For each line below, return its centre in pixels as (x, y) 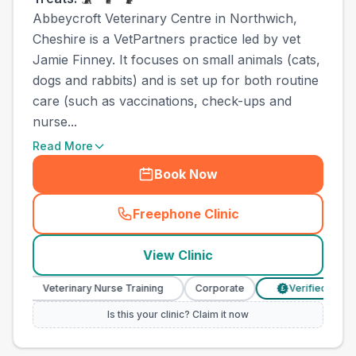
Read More (63, 146)
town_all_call (222, 222)
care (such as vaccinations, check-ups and (162, 101)
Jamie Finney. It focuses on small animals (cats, (176, 60)
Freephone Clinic (186, 214)
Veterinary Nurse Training (62, 288)
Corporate (179, 288)
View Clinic (178, 255)
